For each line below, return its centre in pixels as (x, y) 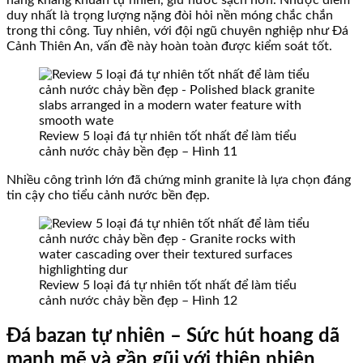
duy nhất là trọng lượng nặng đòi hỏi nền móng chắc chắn (170, 15)
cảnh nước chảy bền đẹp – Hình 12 (138, 300)
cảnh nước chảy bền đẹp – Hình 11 (138, 151)
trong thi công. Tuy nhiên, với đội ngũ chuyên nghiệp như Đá (177, 30)
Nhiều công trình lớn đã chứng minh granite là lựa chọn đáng (179, 179)
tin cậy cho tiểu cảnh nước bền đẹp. (108, 195)
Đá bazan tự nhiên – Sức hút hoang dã (173, 336)
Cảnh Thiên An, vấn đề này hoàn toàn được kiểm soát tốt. (169, 46)
